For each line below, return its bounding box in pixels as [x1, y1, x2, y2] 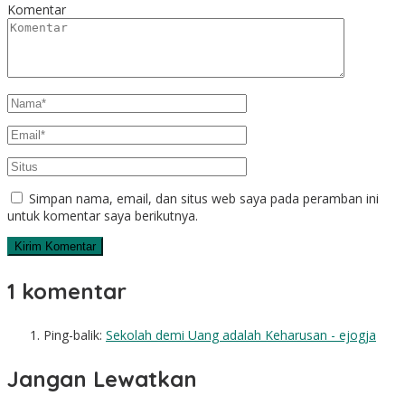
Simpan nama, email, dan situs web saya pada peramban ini [29, 189, 379, 207]
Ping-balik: [43, 325, 106, 344]
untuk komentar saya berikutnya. [7, 206, 198, 224]
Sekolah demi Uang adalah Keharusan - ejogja [106, 325, 376, 344]
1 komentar [7, 277, 127, 305]
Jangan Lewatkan [7, 364, 197, 392]
